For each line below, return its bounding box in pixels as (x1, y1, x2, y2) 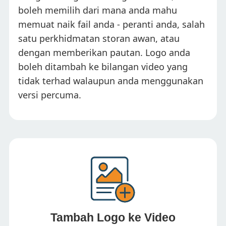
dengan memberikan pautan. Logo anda (18, 46, 190, 59)
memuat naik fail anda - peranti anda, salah (18, 18, 205, 30)
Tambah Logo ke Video (50, 211, 176, 224)
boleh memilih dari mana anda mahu (18, 4, 177, 16)
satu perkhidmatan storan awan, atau (18, 32, 180, 44)
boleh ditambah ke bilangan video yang (18, 60, 188, 73)
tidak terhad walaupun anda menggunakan (18, 74, 203, 87)
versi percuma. (18, 88, 81, 101)
